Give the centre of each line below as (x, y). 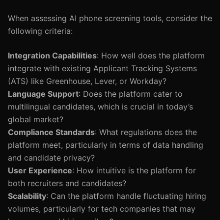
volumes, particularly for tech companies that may (102, 209)
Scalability (27, 196)
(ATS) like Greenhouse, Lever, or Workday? (87, 81)
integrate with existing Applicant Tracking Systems (102, 68)
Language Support (43, 94)
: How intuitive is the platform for (134, 170)
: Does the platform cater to (131, 94)
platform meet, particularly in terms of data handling (106, 145)
